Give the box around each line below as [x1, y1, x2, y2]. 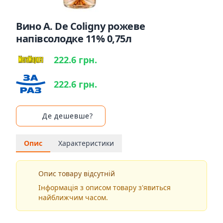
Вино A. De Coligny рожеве [16, 19, 145, 33]
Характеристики [58, 138, 114, 148]
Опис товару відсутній [38, 169, 115, 179]
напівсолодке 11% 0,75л [16, 32, 131, 45]
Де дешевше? [42, 111, 93, 121]
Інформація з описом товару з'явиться [38, 183, 171, 193]
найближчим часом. [38, 193, 108, 203]
